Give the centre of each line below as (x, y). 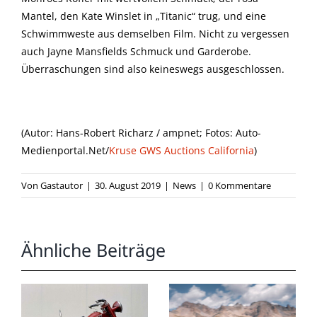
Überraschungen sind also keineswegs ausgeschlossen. (153, 69)
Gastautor (62, 186)
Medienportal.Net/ (65, 151)
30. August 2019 (128, 186)
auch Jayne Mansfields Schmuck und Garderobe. (136, 52)
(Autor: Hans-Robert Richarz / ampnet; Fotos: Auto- (141, 133)
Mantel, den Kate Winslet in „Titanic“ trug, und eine (144, 16)
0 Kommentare (240, 186)
